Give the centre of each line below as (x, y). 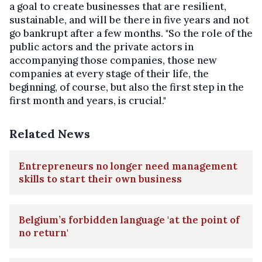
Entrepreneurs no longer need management (128, 166)
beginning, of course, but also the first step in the (127, 87)
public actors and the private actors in (101, 47)
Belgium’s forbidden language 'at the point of (129, 220)
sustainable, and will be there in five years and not (129, 20)
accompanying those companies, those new (113, 61)
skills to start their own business (100, 179)
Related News (50, 134)
